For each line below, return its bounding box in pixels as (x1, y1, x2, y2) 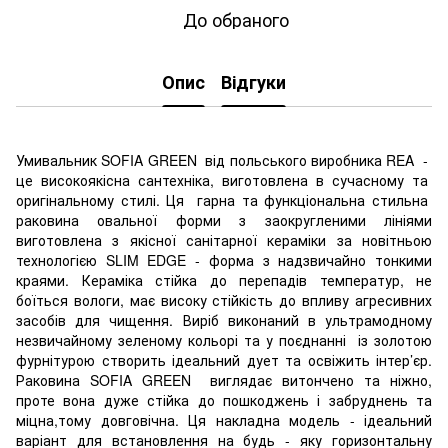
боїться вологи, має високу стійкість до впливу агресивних (16, 289, 432, 310)
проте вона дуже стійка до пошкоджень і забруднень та (16, 389, 432, 410)
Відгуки (221, 69, 286, 96)
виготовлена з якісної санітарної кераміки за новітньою (16, 229, 432, 250)
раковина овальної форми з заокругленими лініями (16, 209, 432, 230)
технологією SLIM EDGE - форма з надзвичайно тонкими (16, 249, 432, 270)
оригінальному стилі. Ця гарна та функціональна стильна (16, 189, 432, 210)
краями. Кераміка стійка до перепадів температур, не (16, 269, 432, 290)
